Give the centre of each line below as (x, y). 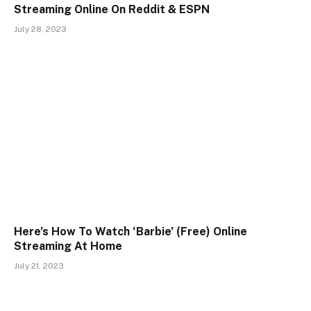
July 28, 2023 (40, 30)
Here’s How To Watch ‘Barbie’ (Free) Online (131, 231)
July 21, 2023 (39, 266)
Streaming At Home (68, 246)
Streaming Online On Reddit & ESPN (112, 10)
